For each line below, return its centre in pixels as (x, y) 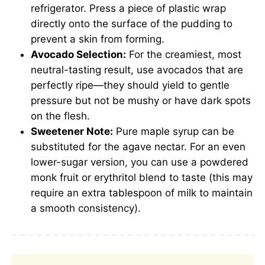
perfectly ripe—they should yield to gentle (130, 85)
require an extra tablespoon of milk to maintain (142, 193)
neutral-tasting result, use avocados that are (137, 70)
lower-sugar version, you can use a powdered (140, 162)
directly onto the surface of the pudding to (132, 23)
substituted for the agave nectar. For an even (138, 146)
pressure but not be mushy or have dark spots (141, 100)
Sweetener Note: (72, 131)
